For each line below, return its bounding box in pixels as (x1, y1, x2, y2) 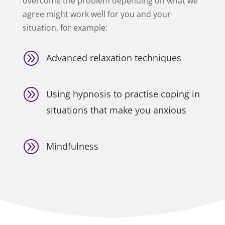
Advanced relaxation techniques (46, 51, 181, 64)
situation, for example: (22, 22, 107, 33)
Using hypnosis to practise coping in (46, 87, 200, 100)
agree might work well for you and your (22, 8, 171, 20)
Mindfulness (46, 140, 98, 152)
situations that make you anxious (46, 103, 186, 116)
